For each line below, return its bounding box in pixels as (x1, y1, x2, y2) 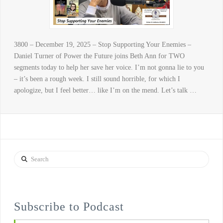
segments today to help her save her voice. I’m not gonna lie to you (13, 64, 204, 72)
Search (13, 152, 32, 160)
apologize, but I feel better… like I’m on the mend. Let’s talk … (13, 87, 197, 95)
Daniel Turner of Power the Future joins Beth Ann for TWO (13, 52, 185, 60)
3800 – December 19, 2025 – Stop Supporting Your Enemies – (13, 41, 191, 49)
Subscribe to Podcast (13, 200, 124, 213)
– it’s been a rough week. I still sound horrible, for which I (13, 75, 180, 83)
